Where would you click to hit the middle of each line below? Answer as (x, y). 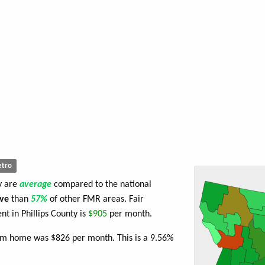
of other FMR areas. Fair (97, 200)
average (37, 185)
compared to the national (103, 185)
